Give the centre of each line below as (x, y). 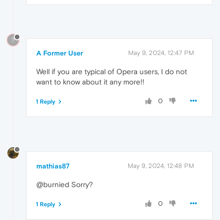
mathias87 (53, 166)
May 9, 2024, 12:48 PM (161, 166)
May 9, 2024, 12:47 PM (161, 53)
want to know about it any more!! (90, 82)
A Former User (60, 53)
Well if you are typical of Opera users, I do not (112, 72)
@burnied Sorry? (65, 185)
